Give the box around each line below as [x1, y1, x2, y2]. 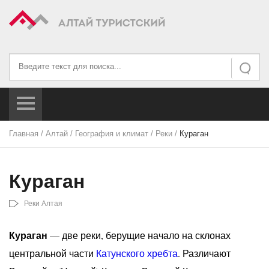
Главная [9, 129, 38, 138]
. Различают [178, 247, 231, 259]
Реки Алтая [24, 199, 62, 208]
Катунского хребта [96, 247, 178, 259]
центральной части [9, 247, 96, 259]
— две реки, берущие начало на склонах [47, 229, 231, 241]
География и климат [75, 129, 148, 138]
